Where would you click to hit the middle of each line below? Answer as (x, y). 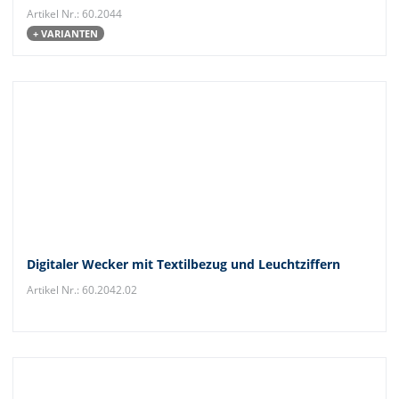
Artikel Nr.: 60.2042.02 (82, 290)
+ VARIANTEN (65, 33)
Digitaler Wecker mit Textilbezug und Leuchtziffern (183, 264)
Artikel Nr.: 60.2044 (74, 14)
